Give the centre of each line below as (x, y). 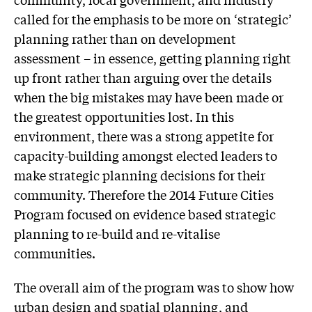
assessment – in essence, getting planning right (153, 57)
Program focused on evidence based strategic (145, 213)
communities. (55, 252)
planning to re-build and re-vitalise (117, 233)
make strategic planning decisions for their (140, 174)
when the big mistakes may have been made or (149, 96)
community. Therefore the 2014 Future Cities (144, 194)
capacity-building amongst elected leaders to (146, 155)
